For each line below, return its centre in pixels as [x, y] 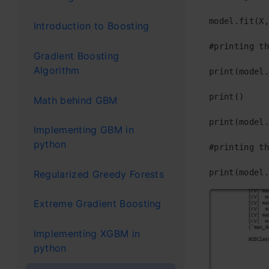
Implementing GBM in [83, 130]
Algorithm [56, 70]
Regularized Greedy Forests [99, 174]
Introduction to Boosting [91, 26]
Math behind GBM [75, 100]
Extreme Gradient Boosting [97, 204]
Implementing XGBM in [87, 233]
